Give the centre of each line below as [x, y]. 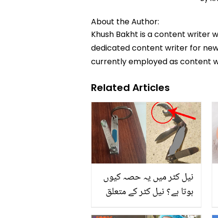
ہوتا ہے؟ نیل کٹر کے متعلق [150, 192]
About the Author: [125, 21]
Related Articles [130, 87]
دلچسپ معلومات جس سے [149, 207]
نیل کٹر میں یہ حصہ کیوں [148, 178]
